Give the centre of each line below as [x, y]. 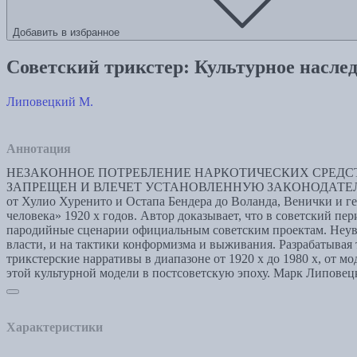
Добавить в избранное [66, 33]
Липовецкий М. [50, 101]
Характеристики [55, 327]
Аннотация [39, 148]
